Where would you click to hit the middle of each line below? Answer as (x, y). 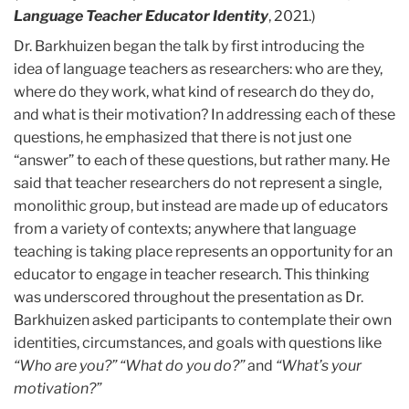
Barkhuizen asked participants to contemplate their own (203, 320)
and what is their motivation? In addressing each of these (204, 114)
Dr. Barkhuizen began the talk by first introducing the (189, 46)
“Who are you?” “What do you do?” (129, 365)
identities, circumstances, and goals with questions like (198, 342)
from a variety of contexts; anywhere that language (185, 228)
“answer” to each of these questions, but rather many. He (202, 160)
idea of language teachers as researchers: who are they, (198, 68)
